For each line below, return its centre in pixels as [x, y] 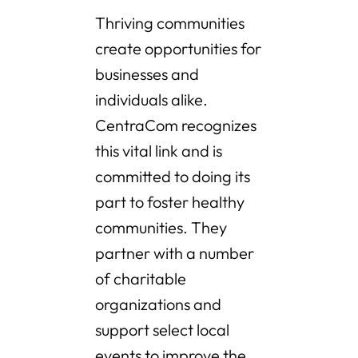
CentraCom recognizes [176, 125]
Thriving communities [170, 23]
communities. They [161, 228]
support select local [162, 330]
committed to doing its [173, 177]
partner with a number [175, 253]
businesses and [147, 74]
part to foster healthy [170, 202]
